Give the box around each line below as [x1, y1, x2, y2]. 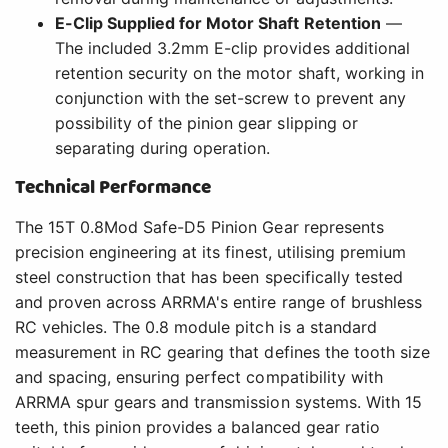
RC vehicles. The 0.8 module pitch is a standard [15, 316, 377, 337]
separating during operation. [55, 137, 271, 158]
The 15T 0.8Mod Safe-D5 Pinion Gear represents [15, 216, 384, 237]
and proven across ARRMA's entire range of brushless [15, 291, 422, 312]
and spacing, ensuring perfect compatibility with [15, 366, 383, 387]
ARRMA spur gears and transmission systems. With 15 [15, 391, 422, 412]
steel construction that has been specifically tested [15, 266, 403, 287]
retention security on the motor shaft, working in [55, 62, 424, 83]
